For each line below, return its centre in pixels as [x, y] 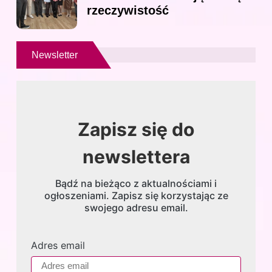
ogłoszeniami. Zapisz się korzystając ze [136, 196]
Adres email [58, 246]
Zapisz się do [136, 130]
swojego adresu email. [136, 208]
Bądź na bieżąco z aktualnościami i [136, 184]
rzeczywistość [128, 11]
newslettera [136, 157]
